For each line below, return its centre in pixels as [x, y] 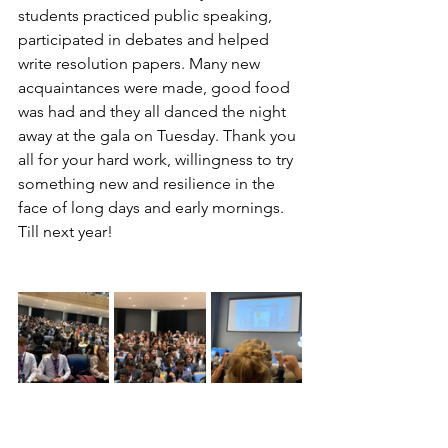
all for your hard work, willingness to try [157, 159]
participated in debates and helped [145, 39]
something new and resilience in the [148, 183]
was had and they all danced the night [154, 111]
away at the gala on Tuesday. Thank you [159, 135]
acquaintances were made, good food [156, 87]
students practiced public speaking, [147, 15]
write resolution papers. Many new [141, 63]
